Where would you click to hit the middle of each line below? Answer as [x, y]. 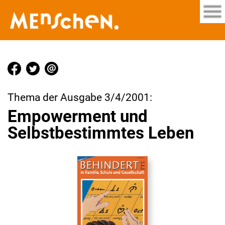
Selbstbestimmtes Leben [101, 133]
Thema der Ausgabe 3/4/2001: [80, 97]
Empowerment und [78, 117]
